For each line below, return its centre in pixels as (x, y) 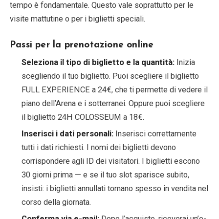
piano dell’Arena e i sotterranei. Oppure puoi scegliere (113, 103)
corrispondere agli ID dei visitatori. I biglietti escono (111, 161)
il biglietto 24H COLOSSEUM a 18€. (83, 117)
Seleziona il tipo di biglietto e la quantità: (98, 62)
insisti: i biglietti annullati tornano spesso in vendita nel (115, 188)
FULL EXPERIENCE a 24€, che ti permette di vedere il (115, 89)
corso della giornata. (56, 202)
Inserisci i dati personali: (67, 133)
